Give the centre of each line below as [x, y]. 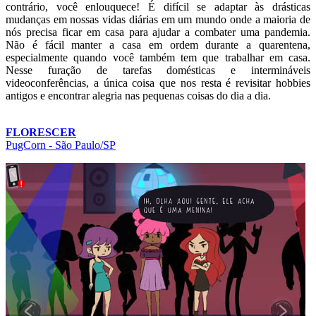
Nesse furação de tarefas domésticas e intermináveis [158, 70]
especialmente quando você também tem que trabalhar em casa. [158, 57]
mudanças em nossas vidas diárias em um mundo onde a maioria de [158, 19]
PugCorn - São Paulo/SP [61, 145]
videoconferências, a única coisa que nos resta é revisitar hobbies [158, 83]
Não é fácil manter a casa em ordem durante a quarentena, [158, 44]
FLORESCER [41, 132]
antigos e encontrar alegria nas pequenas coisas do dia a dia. [138, 95]
